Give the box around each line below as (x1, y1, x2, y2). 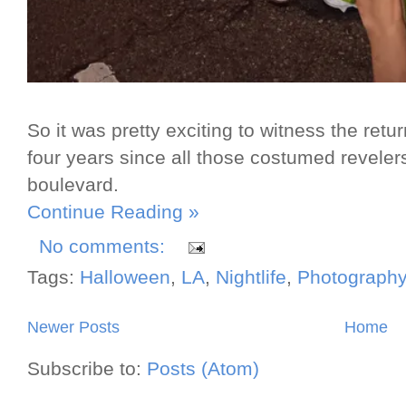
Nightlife (216, 266, 286, 289)
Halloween (80, 266, 170, 289)
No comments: (39, 236, 170, 258)
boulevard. (27, 173, 119, 196)
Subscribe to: (27, 358, 147, 381)
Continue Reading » (27, 200, 199, 223)
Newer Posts (27, 318, 120, 337)
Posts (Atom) (147, 358, 259, 381)
